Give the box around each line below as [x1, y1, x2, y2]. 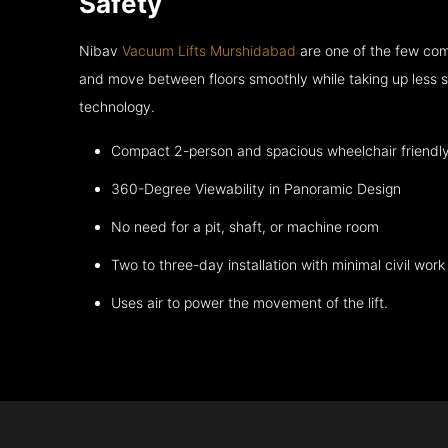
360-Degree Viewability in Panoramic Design [111, 180, 402, 198]
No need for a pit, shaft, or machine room [111, 218, 380, 236]
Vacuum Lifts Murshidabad [122, 42, 297, 60]
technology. [79, 98, 156, 116]
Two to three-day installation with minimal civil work [111, 256, 446, 274]
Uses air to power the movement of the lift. [111, 294, 389, 312]
